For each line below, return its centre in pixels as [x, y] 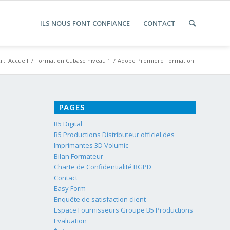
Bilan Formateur [79, 156]
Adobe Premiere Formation [156, 60]
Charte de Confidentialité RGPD [103, 167]
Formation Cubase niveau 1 [73, 60]
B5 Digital [68, 124]
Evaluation [71, 221]
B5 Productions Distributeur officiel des [114, 135]
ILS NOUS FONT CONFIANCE [85, 23]
